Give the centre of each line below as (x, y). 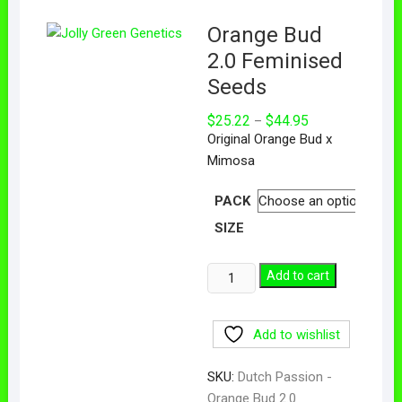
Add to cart (298, 275)
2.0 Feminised (275, 61)
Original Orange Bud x (269, 139)
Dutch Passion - (284, 376)
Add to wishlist (297, 334)
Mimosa (231, 160)
